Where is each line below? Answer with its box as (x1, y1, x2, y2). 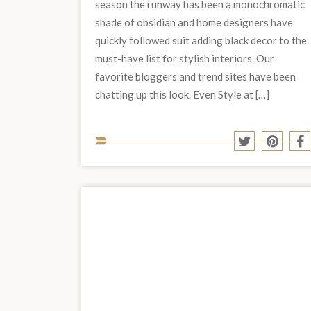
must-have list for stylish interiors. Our (95, 52, 274, 65)
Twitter (250, 162, 292, 176)
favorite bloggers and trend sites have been (95, 70, 296, 83)
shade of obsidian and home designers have (95, 16, 293, 29)
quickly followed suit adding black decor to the (95, 34, 307, 47)
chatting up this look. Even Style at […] (95, 88, 269, 101)
